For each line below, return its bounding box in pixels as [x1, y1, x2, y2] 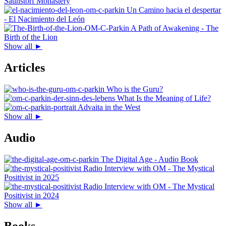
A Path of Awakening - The [131, 24, 218, 33]
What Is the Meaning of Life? [117, 93, 211, 102]
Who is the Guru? [106, 84, 163, 93]
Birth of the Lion [4, 33, 58, 42]
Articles [4, 61, 45, 75]
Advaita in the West [78, 102, 140, 111]
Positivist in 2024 [4, 191, 59, 200]
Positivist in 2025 [4, 173, 59, 182]
